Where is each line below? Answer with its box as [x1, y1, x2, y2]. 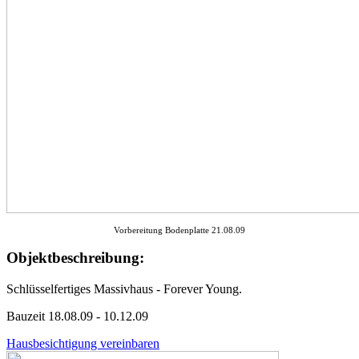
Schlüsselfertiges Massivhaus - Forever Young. [6, 281, 242, 296]
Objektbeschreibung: [6, 249, 144, 267]
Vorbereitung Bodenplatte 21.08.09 [114, 224, 245, 235]
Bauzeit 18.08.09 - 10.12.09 [6, 309, 148, 323]
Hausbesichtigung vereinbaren [6, 336, 159, 350]
